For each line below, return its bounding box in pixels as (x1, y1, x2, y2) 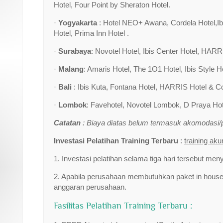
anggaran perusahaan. (54, 183, 126, 191)
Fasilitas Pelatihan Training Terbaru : (54, 201, 192, 211)
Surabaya (58, 47, 91, 55)
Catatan (54, 118, 83, 127)
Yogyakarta (58, 18, 99, 27)
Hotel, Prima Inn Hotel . (54, 29, 129, 37)
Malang (58, 65, 84, 73)
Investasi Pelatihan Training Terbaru (54, 136, 178, 145)
